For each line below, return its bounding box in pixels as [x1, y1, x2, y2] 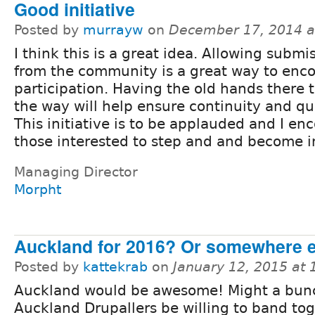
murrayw [83, 22, 143, 37]
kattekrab [83, 259, 148, 274]
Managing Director [14, 164, 138, 179]
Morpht [14, 181, 61, 197]
